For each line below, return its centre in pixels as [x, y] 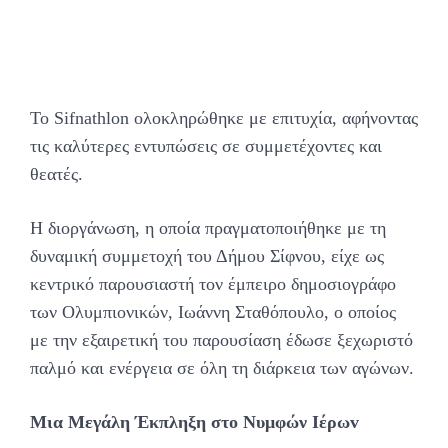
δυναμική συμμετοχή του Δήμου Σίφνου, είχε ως [207, 256]
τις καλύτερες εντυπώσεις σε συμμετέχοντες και [206, 146]
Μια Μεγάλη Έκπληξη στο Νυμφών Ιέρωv [194, 422]
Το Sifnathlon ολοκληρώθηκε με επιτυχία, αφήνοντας [224, 118]
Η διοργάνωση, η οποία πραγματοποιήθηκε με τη [208, 228]
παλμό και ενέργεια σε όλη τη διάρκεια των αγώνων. [222, 368]
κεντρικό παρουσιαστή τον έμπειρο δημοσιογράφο [213, 284]
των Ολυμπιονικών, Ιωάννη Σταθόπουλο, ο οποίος [213, 312]
